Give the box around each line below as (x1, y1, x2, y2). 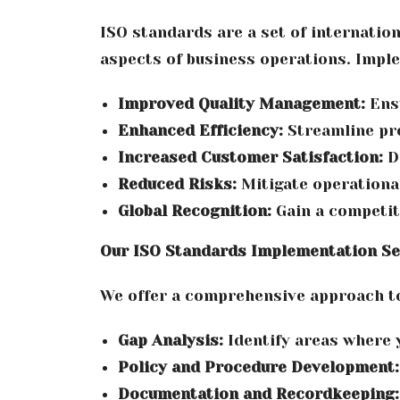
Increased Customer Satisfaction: (118, 147, 383, 166)
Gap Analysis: (118, 330, 223, 349)
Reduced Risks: (118, 174, 237, 193)
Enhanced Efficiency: (118, 121, 283, 139)
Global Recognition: (118, 201, 271, 220)
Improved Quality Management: (118, 94, 365, 112)
